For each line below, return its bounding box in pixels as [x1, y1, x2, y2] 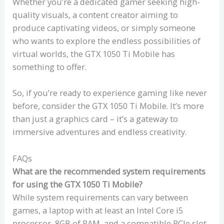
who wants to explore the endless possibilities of [12, 35, 201, 47]
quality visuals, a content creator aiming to [12, 9, 178, 21]
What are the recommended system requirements [12, 165, 206, 177]
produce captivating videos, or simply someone [12, 22, 196, 34]
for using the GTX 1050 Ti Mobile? [12, 178, 143, 190]
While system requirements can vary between [12, 191, 188, 203]
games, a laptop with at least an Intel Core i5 [12, 204, 183, 216]
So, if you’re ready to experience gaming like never [12, 87, 207, 99]
